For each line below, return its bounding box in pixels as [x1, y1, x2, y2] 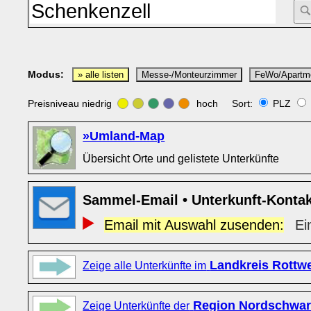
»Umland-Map [83, 129, 165, 143]
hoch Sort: [194, 98, 256, 109]
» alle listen [78, 70, 124, 80]
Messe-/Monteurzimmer [142, 70, 237, 80]
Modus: [28, 69, 65, 80]
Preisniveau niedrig [28, 98, 118, 109]
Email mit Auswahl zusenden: [103, 217, 284, 233]
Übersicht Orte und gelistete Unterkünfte [83, 152, 280, 165]
